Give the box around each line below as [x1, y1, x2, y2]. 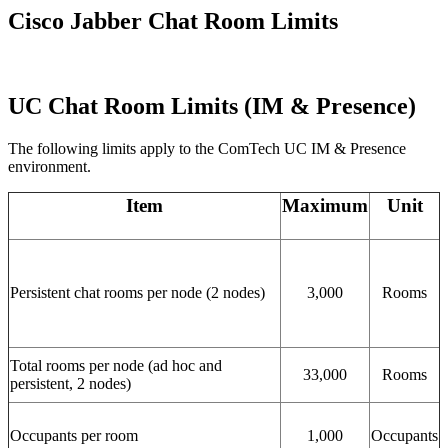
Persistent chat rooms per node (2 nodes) [10, 283, 265, 301]
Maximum [282, 194, 368, 216]
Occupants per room [10, 426, 142, 444]
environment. [8, 157, 91, 175]
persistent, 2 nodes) [10, 374, 131, 392]
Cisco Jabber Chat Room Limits [8, 8, 338, 34]
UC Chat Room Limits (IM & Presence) [8, 92, 416, 119]
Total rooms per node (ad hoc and [10, 356, 222, 374]
